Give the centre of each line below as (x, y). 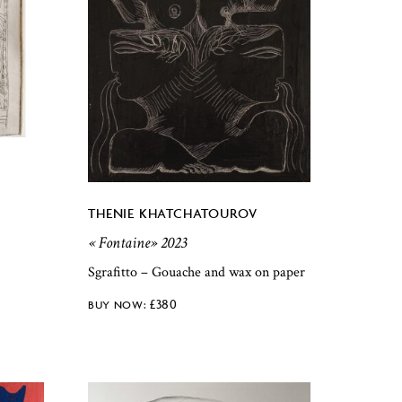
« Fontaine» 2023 (138, 243)
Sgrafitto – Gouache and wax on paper (197, 272)
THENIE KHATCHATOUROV (173, 214)
